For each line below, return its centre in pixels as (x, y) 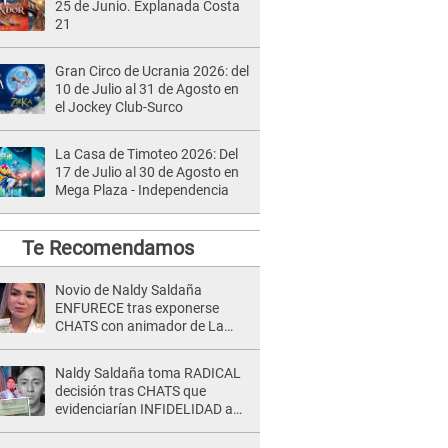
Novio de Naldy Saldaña (128, 290)
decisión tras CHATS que (130, 391)
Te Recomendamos (107, 248)
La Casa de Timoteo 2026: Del (146, 154)
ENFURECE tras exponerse (137, 308)
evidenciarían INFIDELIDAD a (144, 409)
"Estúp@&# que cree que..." (138, 362)
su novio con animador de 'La (145, 427)
